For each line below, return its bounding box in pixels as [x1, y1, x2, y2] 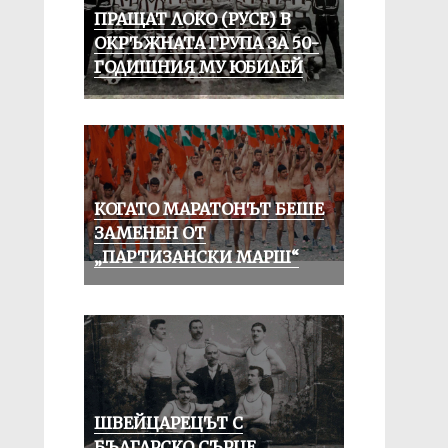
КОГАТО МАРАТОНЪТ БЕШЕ [93, 199, 324, 219]
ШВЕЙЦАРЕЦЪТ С [93, 413, 243, 433]
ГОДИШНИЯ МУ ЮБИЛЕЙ [93, 57, 303, 77]
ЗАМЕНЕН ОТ [93, 223, 206, 243]
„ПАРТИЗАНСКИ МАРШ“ [93, 247, 299, 267]
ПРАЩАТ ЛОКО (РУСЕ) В [93, 9, 291, 29]
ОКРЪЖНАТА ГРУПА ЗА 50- [93, 33, 319, 53]
